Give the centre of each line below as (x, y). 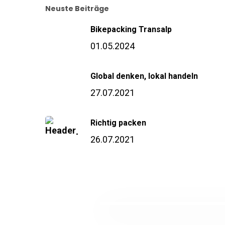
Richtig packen (118, 123)
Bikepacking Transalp (131, 29)
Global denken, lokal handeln (144, 76)
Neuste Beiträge (77, 9)
